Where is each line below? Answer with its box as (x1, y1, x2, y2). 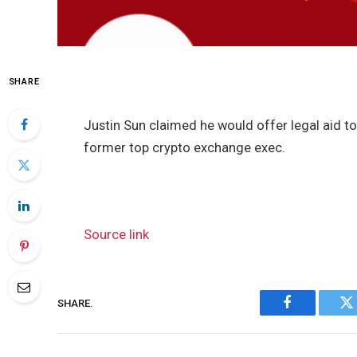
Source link (84, 227, 150, 243)
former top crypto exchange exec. (84, 139, 286, 155)
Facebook (286, 307, 343, 322)
